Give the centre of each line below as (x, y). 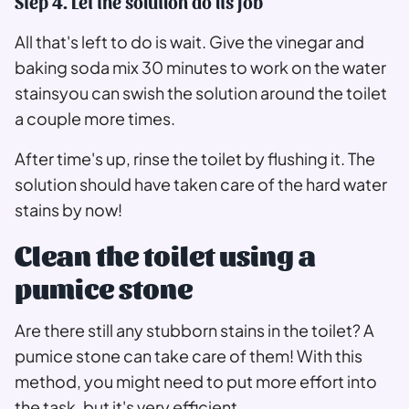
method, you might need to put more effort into (196, 382)
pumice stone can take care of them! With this (189, 356)
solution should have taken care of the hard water (201, 184)
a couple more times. (95, 119)
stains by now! (68, 210)
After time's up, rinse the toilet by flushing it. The (195, 159)
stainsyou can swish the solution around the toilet (201, 93)
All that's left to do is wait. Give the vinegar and (189, 42)
